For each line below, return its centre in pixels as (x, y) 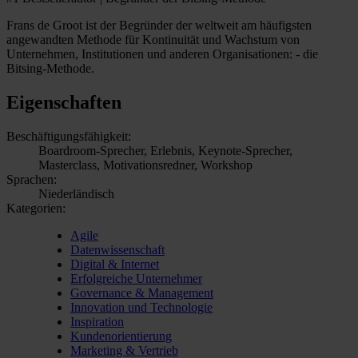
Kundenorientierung (121, 336)
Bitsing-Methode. (50, 68)
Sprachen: (32, 179)
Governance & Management (142, 292)
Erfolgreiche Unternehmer (136, 278)
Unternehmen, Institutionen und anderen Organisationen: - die (162, 54)
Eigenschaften (64, 102)
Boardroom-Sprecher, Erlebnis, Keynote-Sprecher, (165, 150)
